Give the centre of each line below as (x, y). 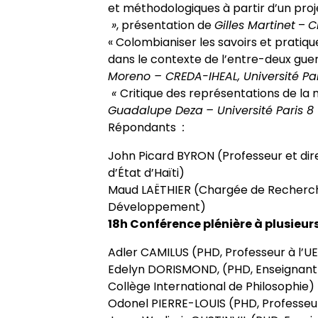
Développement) (157, 207)
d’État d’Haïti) (146, 173)
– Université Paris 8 (260, 110)
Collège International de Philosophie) (211, 286)
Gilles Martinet (255, 25)
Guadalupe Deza (155, 110)
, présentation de (165, 25)
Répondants (143, 127)
